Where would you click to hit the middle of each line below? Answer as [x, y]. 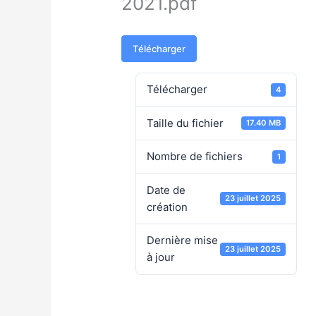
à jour [161, 257]
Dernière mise [183, 241]
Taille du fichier [186, 123]
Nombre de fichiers [195, 157]
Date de [166, 190]
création [168, 207]
